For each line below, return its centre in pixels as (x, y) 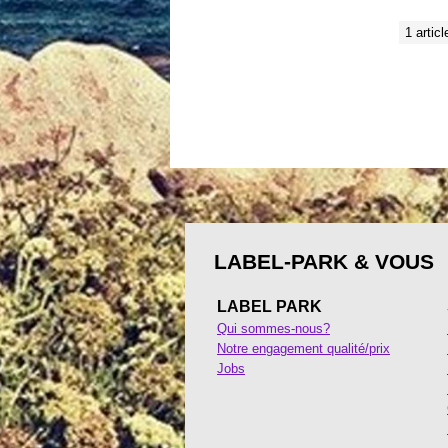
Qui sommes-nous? (273, 328)
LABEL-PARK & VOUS (324, 261)
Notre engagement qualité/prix (303, 348)
